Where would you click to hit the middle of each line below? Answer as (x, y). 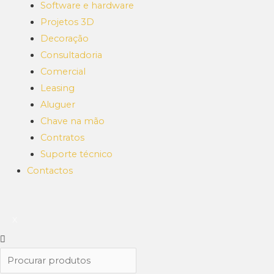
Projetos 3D (67, 22)
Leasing (57, 88)
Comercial (63, 72)
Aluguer (57, 105)
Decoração (64, 39)
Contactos (50, 171)
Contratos (62, 138)
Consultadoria (71, 55)
